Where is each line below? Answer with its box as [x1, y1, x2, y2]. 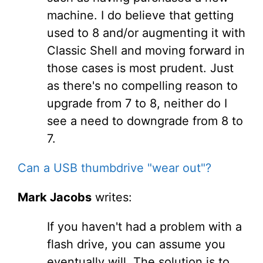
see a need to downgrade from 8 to [47, 114, 243, 128]
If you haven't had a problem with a [47, 220, 242, 234]
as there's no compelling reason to [47, 79, 238, 93]
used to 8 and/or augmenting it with [47, 26, 245, 40]
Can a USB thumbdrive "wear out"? [18, 161, 211, 175]
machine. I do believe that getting [47, 8, 234, 22]
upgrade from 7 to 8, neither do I [47, 96, 227, 110]
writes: [92, 190, 132, 204]
